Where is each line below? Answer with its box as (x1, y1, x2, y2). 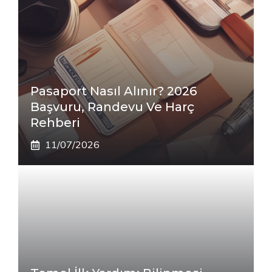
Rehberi (30, 115, 80, 131)
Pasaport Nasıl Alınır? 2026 (30, 84, 197, 99)
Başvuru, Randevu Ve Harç (30, 100, 194, 115)
